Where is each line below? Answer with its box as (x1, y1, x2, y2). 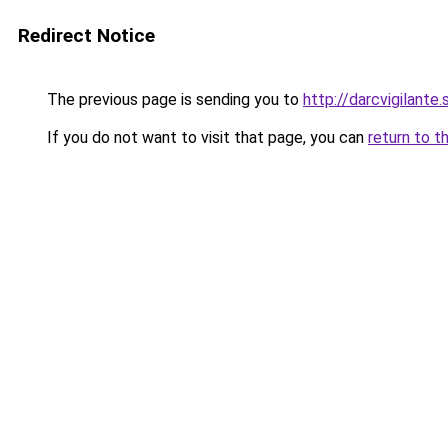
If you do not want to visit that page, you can (43, 128, 368, 147)
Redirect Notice (18, 24, 155, 47)
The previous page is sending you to (43, 90, 303, 109)
